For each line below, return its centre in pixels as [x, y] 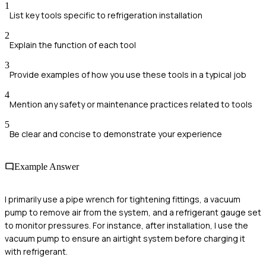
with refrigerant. [36, 252]
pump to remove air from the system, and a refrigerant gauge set [133, 213]
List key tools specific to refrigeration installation [106, 15]
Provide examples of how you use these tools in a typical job [128, 74]
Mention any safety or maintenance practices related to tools [131, 104]
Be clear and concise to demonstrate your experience [116, 134]
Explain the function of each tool [73, 45]
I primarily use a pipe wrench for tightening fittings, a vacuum [123, 199]
